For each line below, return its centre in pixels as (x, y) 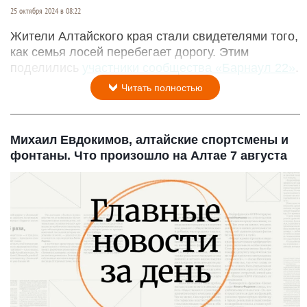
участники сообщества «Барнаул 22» (189, 67)
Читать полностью (161, 87)
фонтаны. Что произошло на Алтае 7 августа (149, 155)
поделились (46, 67)
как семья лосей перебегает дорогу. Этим (130, 52)
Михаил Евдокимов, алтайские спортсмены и (149, 139)
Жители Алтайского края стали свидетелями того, (154, 36)
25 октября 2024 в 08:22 (46, 11)
